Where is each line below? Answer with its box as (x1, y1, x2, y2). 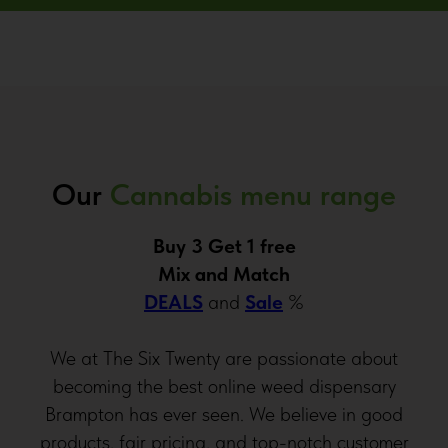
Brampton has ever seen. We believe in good (45, 402, 403, 427)
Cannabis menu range (110, 176, 396, 213)
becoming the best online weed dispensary (52, 374, 396, 399)
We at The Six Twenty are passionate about (50, 346, 398, 371)
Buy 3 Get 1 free (152, 234, 296, 259)
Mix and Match (158, 262, 290, 287)
